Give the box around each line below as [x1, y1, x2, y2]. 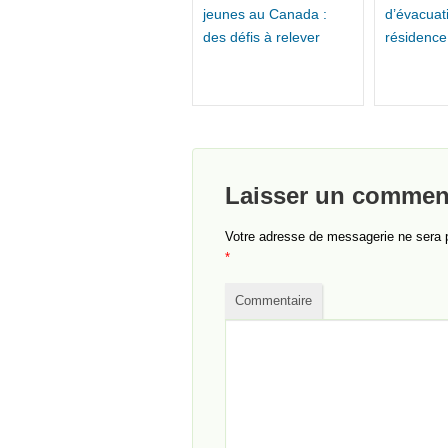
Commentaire [235, 293, 312, 309]
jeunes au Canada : [203, 6, 327, 23]
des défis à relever [203, 29, 320, 46]
